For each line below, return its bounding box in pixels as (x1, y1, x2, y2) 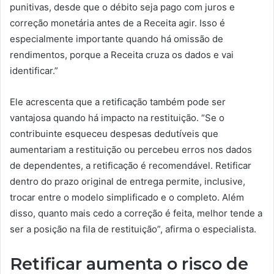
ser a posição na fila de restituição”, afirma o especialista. (10, 223, 256, 235)
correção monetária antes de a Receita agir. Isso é (10, 17, 225, 29)
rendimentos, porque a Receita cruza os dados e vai (10, 48, 234, 61)
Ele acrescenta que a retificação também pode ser (10, 95, 226, 108)
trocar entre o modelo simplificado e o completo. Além (10, 191, 244, 203)
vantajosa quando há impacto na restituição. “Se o (10, 111, 224, 124)
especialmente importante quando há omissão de (10, 32, 223, 45)
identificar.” (10, 64, 58, 76)
